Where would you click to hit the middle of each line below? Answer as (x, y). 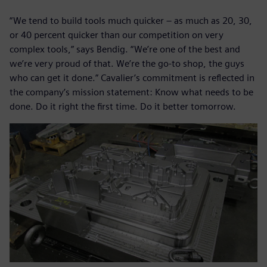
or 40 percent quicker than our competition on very (117, 35)
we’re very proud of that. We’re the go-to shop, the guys (127, 63)
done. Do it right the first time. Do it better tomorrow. (123, 106)
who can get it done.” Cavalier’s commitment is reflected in (132, 77)
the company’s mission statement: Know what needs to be (131, 92)
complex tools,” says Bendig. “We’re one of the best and (125, 49)
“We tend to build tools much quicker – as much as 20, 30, (131, 20)
